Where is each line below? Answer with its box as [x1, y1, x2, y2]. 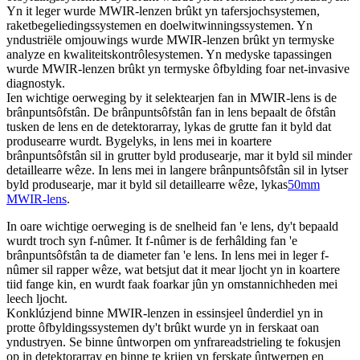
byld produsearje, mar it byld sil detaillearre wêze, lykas [6, 177, 288, 191]
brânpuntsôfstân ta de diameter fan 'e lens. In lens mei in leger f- [6, 247, 329, 262]
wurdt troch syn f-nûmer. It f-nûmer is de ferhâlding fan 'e [6, 233, 297, 247]
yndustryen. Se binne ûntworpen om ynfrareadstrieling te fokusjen [6, 334, 341, 349]
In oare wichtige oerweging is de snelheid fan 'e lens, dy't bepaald [6, 219, 338, 233]
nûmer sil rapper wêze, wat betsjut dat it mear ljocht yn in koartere [6, 262, 340, 276]
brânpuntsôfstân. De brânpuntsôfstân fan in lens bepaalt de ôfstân [6, 104, 336, 119]
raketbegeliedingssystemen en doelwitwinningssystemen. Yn [6, 18, 313, 32]
